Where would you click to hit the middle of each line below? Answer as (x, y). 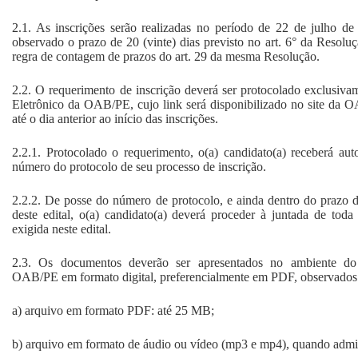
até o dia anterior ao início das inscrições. (115, 118)
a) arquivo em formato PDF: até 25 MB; (113, 310)
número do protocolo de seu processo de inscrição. (139, 166)
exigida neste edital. (62, 229)
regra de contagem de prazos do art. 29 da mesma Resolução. (166, 56)
